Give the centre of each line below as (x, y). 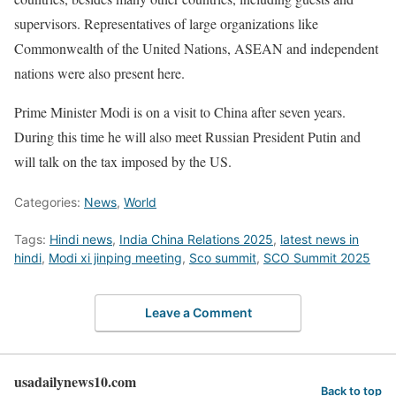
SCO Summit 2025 (317, 257)
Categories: (49, 202)
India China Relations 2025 (196, 239)
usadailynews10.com (75, 382)
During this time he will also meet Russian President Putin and (187, 136)
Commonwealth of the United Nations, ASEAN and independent (196, 48)
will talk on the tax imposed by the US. (123, 161)
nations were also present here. (99, 72)
